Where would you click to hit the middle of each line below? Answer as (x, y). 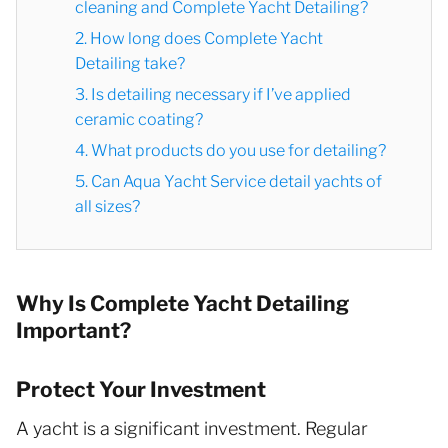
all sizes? (107, 206)
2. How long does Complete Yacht (199, 38)
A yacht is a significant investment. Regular (192, 428)
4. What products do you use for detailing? (230, 150)
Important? (73, 330)
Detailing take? (130, 63)
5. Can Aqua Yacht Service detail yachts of (228, 181)
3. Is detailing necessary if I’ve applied (213, 94)
